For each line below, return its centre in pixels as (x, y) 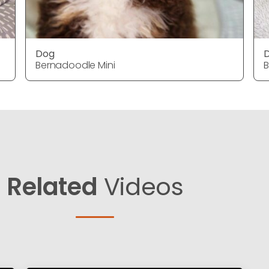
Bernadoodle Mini (75, 65)
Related (52, 186)
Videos (141, 186)
